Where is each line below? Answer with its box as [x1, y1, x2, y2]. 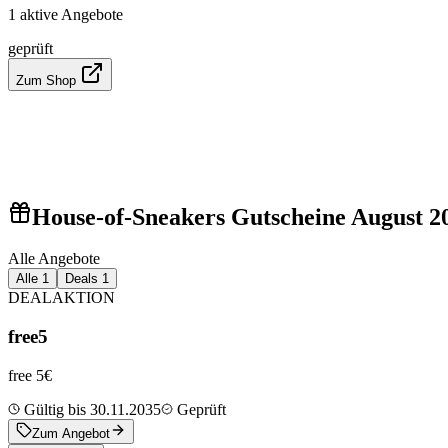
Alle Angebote [8, 250, 100, 268]
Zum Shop [16, 72, 80, 88]
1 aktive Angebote [8, 5, 123, 23]
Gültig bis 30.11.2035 [20, 400, 161, 418]
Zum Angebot [32, 425, 110, 441]
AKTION [52, 289, 115, 307]
